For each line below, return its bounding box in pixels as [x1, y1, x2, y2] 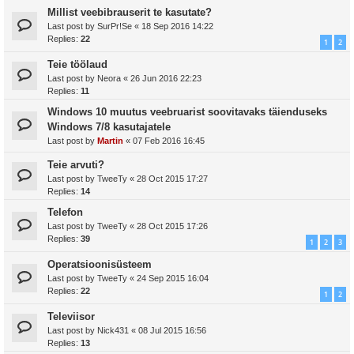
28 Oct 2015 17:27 [137, 174, 208, 183]
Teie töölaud [47, 58, 107, 70]
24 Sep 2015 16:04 [137, 273, 209, 283]
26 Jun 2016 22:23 [130, 73, 201, 83]
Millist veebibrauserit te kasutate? [47, 6, 212, 18]
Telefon [47, 206, 83, 218]
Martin [97, 136, 123, 145]
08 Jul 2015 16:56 [138, 326, 206, 335]
